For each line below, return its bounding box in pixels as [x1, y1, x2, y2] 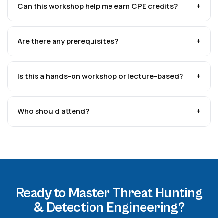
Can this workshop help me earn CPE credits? [18, 1, 178, 11]
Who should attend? [18, 106, 89, 116]
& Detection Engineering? [33, 200, 185, 216]
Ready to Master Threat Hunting [15, 185, 203, 201]
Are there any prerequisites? [18, 36, 118, 46]
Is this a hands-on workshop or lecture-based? [18, 71, 183, 81]
